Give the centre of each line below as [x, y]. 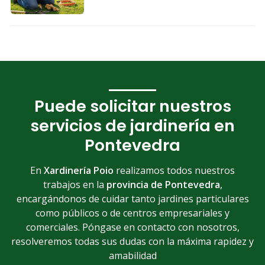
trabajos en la [75, 184]
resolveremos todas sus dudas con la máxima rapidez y [132, 241]
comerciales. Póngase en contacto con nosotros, [132, 227]
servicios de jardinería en [132, 126]
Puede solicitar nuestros [132, 106]
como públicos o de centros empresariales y [132, 213]
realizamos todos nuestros [174, 170]
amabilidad [132, 255]
